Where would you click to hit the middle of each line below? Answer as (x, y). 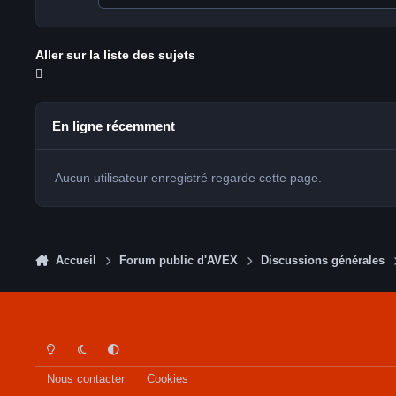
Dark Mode (94, 342)
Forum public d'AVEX (179, 261)
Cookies (167, 379)
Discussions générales (323, 261)
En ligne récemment (114, 126)
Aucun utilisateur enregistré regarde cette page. (188, 178)
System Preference (146, 342)
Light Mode (63, 342)
